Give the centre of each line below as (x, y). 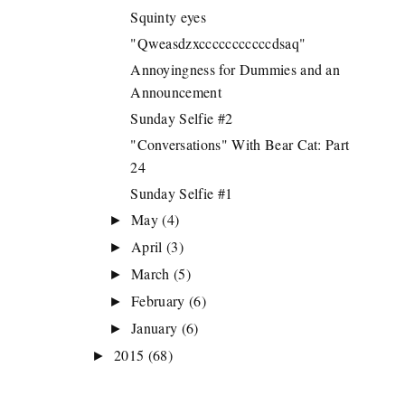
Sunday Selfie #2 (182, 118)
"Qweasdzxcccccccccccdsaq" (218, 43)
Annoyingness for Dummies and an (235, 69)
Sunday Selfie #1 (182, 193)
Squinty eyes (169, 17)
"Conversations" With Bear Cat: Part (240, 144)
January (155, 328)
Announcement (176, 92)
